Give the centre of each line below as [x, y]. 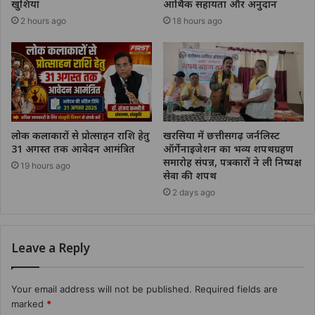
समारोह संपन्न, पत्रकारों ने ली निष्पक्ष [232, 162]
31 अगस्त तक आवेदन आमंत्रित [73, 148]
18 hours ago [197, 21]
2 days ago [194, 192]
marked [29, 303]
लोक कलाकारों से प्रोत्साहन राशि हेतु [81, 135]
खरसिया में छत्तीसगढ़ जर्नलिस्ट [221, 135]
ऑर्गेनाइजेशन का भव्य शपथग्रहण [228, 148]
